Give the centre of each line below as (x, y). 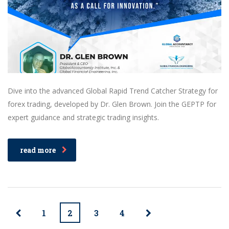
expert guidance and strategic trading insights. (83, 117)
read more (38, 150)
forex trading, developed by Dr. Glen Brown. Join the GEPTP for (112, 104)
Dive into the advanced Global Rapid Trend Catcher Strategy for (113, 90)
